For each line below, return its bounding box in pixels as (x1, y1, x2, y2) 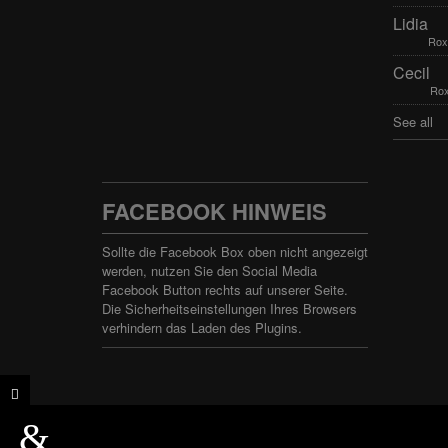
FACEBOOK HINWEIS (102, 195, 327, 227)
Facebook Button (102, 280, 201, 299)
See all (393, 112, 434, 131)
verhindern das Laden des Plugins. (102, 318, 302, 337)
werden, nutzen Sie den (102, 261, 242, 280)
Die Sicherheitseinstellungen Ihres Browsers (102, 299, 357, 318)
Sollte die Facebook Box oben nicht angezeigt (102, 242, 368, 261)
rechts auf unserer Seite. (201, 280, 348, 299)
